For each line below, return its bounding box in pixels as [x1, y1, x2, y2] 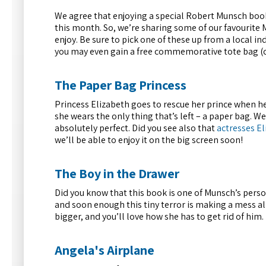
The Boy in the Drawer [55, 165, 179, 182]
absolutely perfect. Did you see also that [55, 122, 217, 135]
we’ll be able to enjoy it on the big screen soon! [55, 134, 246, 147]
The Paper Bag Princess [55, 77, 186, 94]
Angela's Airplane [55, 242, 154, 259]
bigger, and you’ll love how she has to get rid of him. [55, 210, 264, 223]
